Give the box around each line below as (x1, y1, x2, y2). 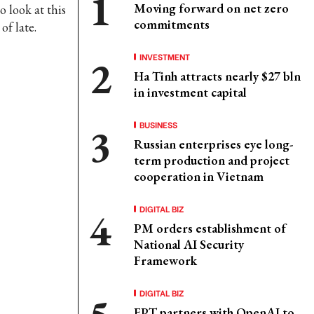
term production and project (134, 152, 289, 168)
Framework (134, 252, 197, 268)
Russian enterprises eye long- (134, 136, 293, 152)
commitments (134, 16, 210, 32)
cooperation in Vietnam (134, 168, 264, 184)
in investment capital (134, 84, 247, 100)
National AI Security (134, 236, 244, 252)
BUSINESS (139, 118, 177, 130)
